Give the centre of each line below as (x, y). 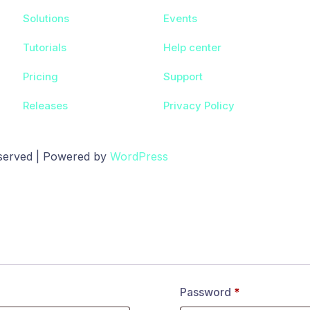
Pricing (40, 76)
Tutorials (44, 47)
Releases (45, 106)
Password (207, 292)
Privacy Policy (199, 106)
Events (180, 18)
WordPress (139, 156)
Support (183, 76)
